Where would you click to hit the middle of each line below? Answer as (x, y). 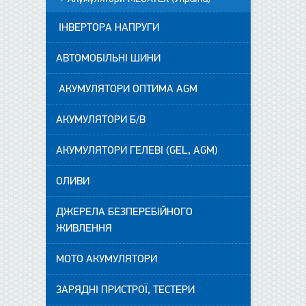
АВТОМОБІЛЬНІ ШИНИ (109, 58)
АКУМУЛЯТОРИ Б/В (101, 120)
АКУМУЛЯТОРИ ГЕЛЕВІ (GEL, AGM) (137, 150)
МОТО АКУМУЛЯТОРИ (107, 259)
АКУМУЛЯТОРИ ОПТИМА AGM (127, 89)
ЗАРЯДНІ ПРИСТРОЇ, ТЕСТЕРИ (126, 290)
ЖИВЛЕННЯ (84, 228)
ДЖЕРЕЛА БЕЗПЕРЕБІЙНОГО (125, 212)
